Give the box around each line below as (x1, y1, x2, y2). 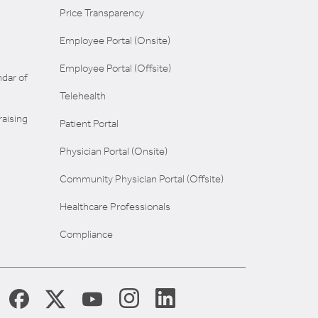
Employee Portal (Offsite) (59, 62, 171, 75)
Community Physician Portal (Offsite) (59, 172, 224, 186)
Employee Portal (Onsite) (59, 34, 170, 48)
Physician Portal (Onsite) (59, 145, 168, 158)
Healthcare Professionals (59, 200, 170, 214)
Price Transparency (59, 6, 144, 20)
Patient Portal (59, 117, 119, 131)
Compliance (59, 228, 113, 241)
